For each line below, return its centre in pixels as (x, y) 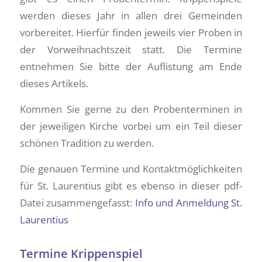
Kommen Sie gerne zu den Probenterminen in (131, 109)
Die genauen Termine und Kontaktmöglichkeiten (131, 168)
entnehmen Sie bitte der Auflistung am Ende (131, 67)
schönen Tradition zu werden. (87, 143)
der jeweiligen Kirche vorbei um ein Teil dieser (131, 126)
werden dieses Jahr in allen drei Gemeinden (131, 16)
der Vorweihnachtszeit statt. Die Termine (131, 50)
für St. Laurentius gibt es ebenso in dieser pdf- (131, 185)
